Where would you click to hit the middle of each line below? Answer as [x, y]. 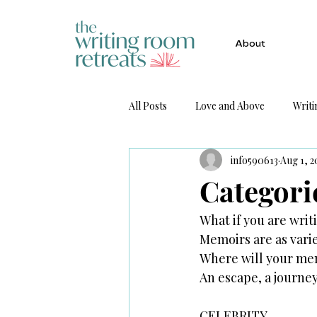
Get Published [188, 162]
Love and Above [230, 105]
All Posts [148, 105]
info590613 [254, 160]
